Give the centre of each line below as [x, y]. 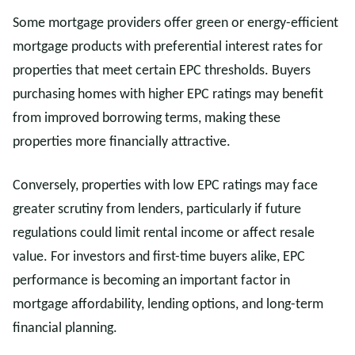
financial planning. [65, 328]
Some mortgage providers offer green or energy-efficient [176, 23]
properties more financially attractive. [122, 142]
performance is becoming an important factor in [151, 281]
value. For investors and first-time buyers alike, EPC [159, 257]
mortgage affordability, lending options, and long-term [168, 305]
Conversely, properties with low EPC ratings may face [165, 186]
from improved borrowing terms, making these [147, 118]
